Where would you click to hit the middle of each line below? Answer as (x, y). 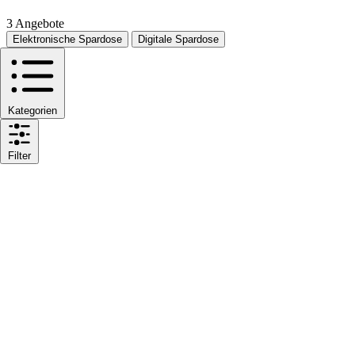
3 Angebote (35, 24)
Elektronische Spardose (67, 40)
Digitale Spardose (178, 40)
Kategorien (32, 111)
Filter (19, 156)
